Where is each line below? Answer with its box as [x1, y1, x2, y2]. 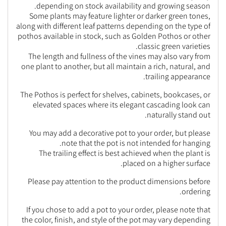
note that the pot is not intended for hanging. [62, 138, 210, 148]
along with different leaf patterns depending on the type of [16, 21, 210, 31]
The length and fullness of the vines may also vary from [28, 51, 210, 62]
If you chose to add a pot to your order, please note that [26, 204, 210, 215]
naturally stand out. [147, 109, 210, 120]
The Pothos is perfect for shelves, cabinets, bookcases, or [20, 89, 210, 100]
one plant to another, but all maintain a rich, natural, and [21, 61, 210, 72]
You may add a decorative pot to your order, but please [29, 128, 210, 138]
